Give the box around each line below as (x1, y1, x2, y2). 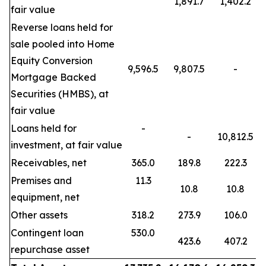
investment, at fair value (11, 139, 122, 151)
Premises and (11, 175, 72, 186)
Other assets (11, 209, 68, 221)
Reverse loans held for (11, 21, 113, 33)
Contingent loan (11, 227, 84, 239)
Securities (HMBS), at (11, 88, 109, 100)
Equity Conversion (11, 55, 93, 66)
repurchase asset (11, 243, 90, 255)
